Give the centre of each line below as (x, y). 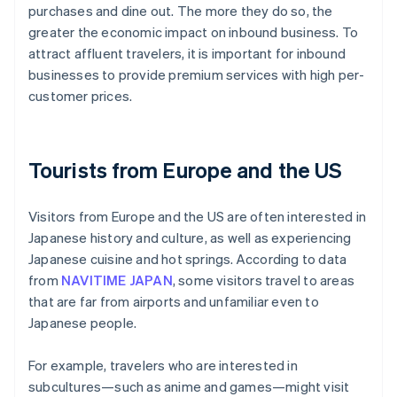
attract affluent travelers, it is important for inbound (187, 54)
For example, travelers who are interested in (163, 366)
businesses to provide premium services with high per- (197, 75)
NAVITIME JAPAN (117, 280)
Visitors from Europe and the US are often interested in (198, 217)
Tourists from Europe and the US (186, 170)
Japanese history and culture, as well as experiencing (190, 238)
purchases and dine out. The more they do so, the (181, 11)
